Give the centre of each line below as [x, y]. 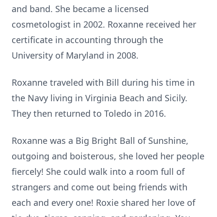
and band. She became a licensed [80, 9]
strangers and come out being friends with [100, 187]
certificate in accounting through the [87, 40]
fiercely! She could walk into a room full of [98, 171]
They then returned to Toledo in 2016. [89, 113]
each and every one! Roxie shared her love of [103, 202]
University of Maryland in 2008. [75, 55]
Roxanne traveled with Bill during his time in [103, 82]
